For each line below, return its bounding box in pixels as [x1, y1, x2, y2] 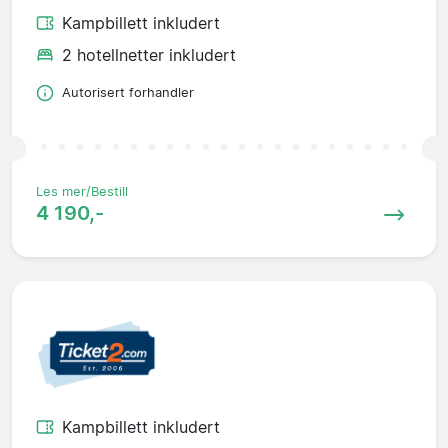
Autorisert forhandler [62, 85, 194, 101]
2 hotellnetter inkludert [62, 45, 236, 66]
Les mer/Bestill [36, 184, 128, 200]
